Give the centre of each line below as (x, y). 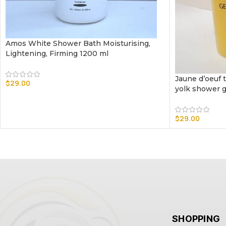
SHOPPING (196, 218)
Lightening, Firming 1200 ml (57, 53)
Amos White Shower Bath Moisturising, (78, 43)
